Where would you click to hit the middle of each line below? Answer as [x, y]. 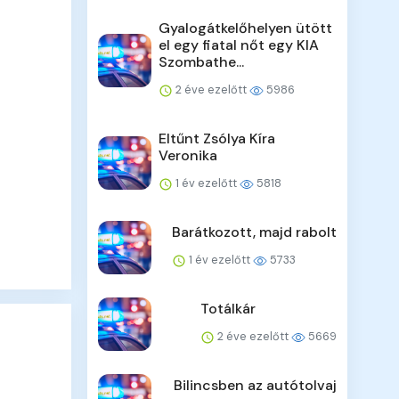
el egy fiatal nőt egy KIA [239, 45]
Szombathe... [202, 62]
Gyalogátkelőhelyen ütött [246, 28]
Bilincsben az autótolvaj [255, 386]
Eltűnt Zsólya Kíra [217, 139]
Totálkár [228, 309]
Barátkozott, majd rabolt [254, 232]
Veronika [188, 156]
